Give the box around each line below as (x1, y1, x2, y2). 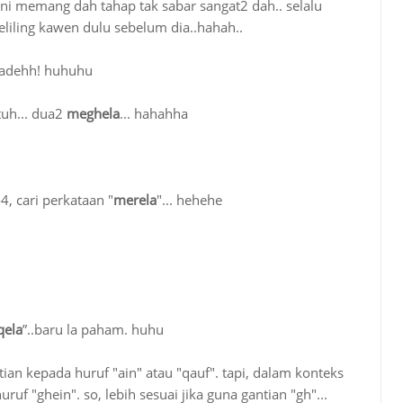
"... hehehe (157, 191, 222, 209)
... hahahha (120, 104, 188, 122)
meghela (67, 104, 120, 122)
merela (113, 191, 157, 209)
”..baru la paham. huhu (22, 320, 164, 338)
